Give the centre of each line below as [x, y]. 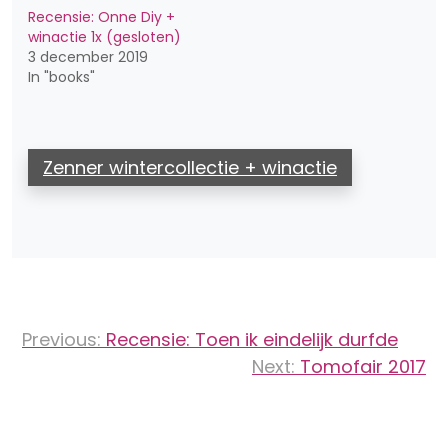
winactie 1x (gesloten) [104, 37]
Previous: [61, 340]
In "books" [61, 77]
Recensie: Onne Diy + [101, 17]
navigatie [73, 359]
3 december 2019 [88, 57]
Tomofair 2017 [363, 367]
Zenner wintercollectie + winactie [190, 168]
